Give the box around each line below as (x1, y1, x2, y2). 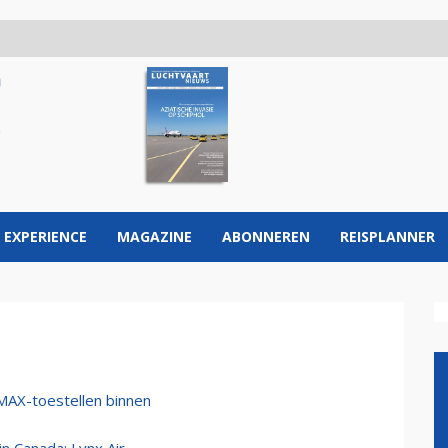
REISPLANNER (340, 227, 435, 246)
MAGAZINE (117, 227, 192, 246)
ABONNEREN (222, 227, 310, 246)
